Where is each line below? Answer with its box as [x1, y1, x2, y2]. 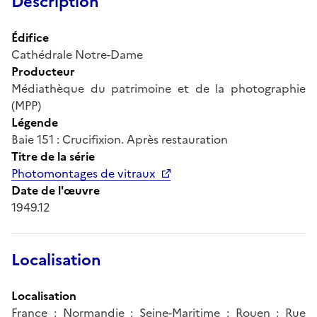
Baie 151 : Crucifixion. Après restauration [11, 130, 228, 148]
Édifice [11, 28, 49, 46]
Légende [11, 113, 58, 131]
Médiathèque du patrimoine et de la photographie [11, 79, 306, 97]
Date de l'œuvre [11, 181, 100, 199]
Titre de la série [11, 147, 95, 165]
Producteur [11, 62, 75, 80]
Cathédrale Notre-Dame [11, 45, 143, 63]
